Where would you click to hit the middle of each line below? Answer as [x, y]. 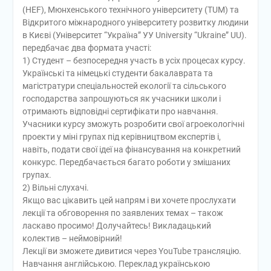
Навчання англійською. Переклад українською [116, 263]
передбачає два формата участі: [87, 47]
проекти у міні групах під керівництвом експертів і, [121, 136]
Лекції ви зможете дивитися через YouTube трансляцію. [132, 251]
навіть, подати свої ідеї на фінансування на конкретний [131, 149]
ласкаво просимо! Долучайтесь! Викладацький [116, 225]
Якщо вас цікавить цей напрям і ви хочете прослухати [129, 200]
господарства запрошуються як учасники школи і [121, 98]
